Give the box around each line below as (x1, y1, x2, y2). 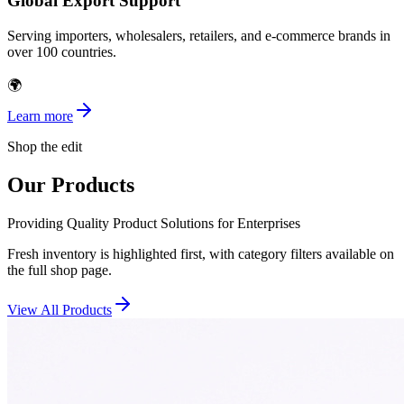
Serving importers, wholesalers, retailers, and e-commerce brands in (7, 27, 390, 43)
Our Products (7, 172, 134, 197)
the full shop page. (7, 262, 112, 278)
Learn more (7, 107, 73, 124)
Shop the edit (7, 138, 82, 154)
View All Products (7, 301, 112, 317)
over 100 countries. (7, 43, 116, 60)
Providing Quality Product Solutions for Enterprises (7, 215, 300, 231)
